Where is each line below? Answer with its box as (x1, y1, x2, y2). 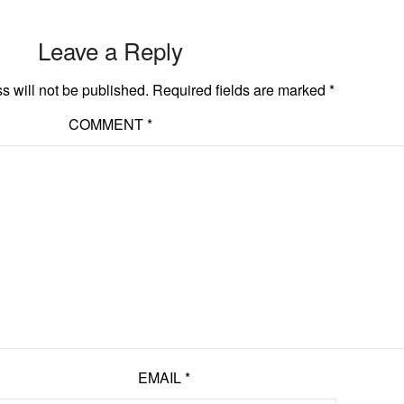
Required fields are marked (151, 79, 329, 101)
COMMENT (68, 114, 147, 135)
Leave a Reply (37, 33, 183, 68)
